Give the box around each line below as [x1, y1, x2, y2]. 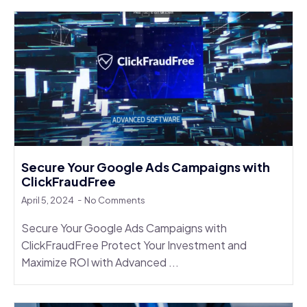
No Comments [84, 194, 145, 206]
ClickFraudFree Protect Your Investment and [21, 237, 247, 252]
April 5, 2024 [21, 194, 75, 206]
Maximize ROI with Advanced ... [21, 254, 179, 269]
